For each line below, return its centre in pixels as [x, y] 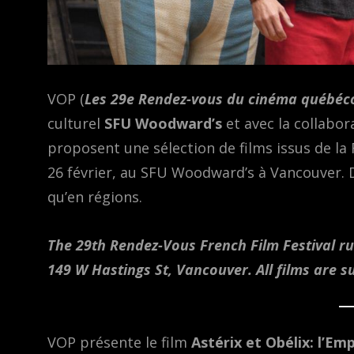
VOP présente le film [119, 343]
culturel [76, 124]
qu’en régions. [95, 197]
